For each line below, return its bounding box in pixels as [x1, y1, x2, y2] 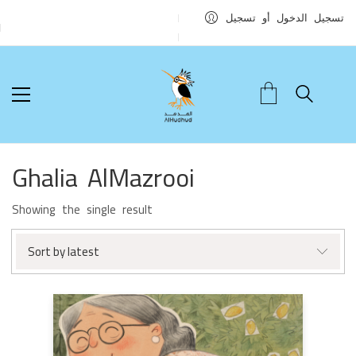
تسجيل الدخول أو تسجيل [226, 8, 344, 27]
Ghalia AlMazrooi [12, 153, 195, 201]
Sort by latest [28, 239, 99, 263]
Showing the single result [12, 198, 153, 221]
